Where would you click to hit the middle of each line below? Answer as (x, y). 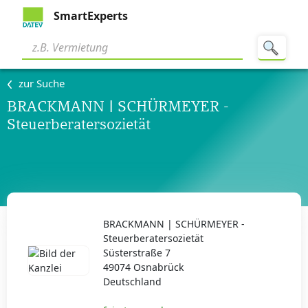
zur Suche (42, 83)
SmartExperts (89, 16)
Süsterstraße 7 (136, 253)
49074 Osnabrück (143, 267)
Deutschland (132, 282)
